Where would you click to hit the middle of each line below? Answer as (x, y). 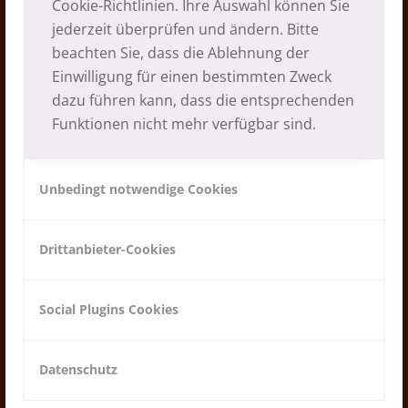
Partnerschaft (204, 181)
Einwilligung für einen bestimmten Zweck (192, 76)
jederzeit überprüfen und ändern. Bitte (185, 29)
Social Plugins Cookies (109, 309)
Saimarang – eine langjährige (204, 153)
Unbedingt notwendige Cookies (138, 189)
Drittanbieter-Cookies (107, 249)
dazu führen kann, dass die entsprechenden (203, 100)
